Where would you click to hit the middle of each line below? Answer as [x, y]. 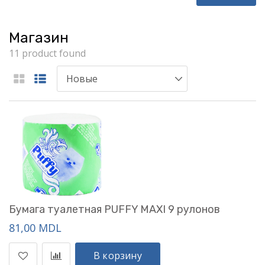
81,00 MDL [35, 228]
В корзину [118, 256]
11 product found [47, 53]
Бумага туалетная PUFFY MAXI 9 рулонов [114, 209]
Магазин [39, 38]
